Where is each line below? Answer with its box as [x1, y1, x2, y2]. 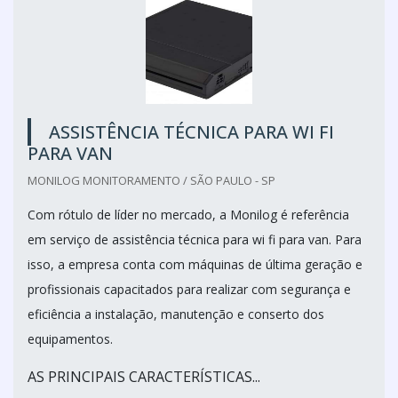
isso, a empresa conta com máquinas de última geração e [28, 255, 362, 273]
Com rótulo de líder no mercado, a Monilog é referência [28, 205, 349, 223]
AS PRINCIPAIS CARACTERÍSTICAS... [28, 366, 260, 386]
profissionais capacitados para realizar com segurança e [28, 280, 351, 298]
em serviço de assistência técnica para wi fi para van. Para [28, 230, 362, 248]
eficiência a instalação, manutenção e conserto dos [28, 305, 324, 322]
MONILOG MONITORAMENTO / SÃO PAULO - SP [28, 171, 275, 188]
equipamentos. [28, 330, 113, 347]
